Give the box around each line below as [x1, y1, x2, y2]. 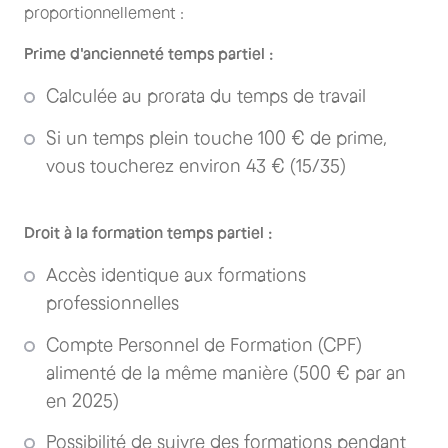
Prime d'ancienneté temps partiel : [24, 44, 274, 63]
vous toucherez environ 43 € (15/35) [46, 155, 346, 176]
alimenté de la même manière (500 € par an [46, 362, 406, 383]
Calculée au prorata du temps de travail [46, 86, 366, 107]
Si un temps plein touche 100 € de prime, [46, 127, 386, 148]
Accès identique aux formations [46, 265, 306, 286]
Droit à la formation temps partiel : [24, 223, 273, 242]
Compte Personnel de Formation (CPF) [46, 334, 362, 355]
